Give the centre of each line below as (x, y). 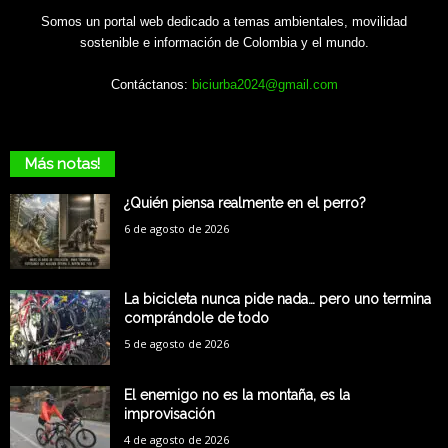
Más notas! (62, 163)
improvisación (169, 413)
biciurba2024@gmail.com (264, 84)
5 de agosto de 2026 (176, 343)
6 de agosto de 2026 (176, 228)
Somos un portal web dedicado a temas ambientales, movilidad (224, 21)
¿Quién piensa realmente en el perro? (245, 202)
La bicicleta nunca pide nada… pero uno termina (277, 298)
